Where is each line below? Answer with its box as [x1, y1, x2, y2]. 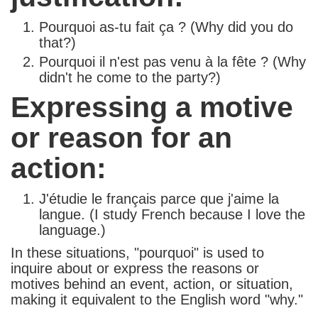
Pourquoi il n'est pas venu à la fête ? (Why [39, 54, 306, 70]
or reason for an [11, 121, 232, 155]
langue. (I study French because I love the [39, 207, 305, 223]
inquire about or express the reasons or [11, 261, 259, 277]
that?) [39, 35, 76, 51]
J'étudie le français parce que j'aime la [39, 191, 279, 207]
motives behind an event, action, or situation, [11, 276, 293, 292]
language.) [39, 222, 106, 238]
